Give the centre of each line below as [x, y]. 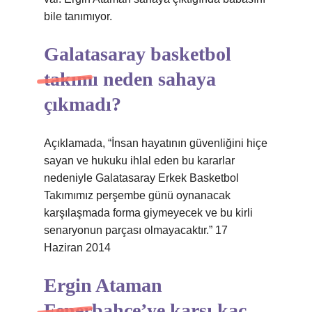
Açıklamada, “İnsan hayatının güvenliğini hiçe [156, 143]
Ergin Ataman [103, 285]
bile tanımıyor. [78, 16]
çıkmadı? [83, 104]
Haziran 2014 [77, 248]
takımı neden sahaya [130, 79]
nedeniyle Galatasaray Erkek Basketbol [141, 178]
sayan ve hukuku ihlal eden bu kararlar [139, 161]
